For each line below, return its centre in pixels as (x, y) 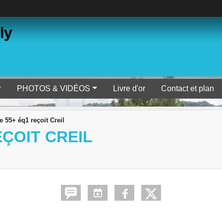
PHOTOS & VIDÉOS (54, 88)
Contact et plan (188, 88)
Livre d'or (129, 88)
